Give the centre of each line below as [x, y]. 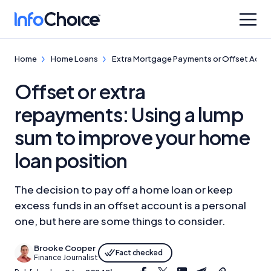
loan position [71, 160]
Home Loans [74, 59]
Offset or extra [80, 91]
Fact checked [139, 252]
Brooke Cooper [65, 248]
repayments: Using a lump [129, 114]
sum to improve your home [132, 137]
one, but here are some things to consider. [120, 221]
